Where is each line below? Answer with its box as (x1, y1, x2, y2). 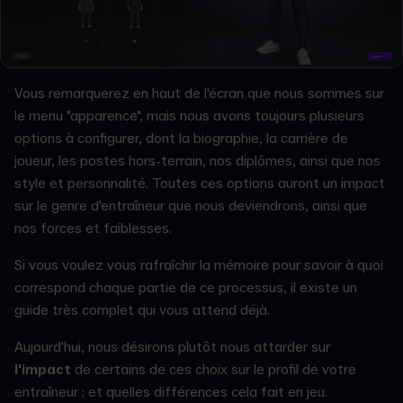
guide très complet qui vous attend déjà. (14, 300, 270, 319)
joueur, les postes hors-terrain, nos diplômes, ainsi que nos (14, 151, 381, 170)
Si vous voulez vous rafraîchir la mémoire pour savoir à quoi (14, 255, 383, 274)
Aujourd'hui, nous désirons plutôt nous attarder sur (14, 337, 330, 356)
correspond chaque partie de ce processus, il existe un (14, 278, 357, 297)
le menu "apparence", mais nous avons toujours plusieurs (14, 106, 364, 125)
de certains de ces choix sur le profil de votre (71, 360, 356, 379)
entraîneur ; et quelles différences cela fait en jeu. (14, 382, 327, 401)
